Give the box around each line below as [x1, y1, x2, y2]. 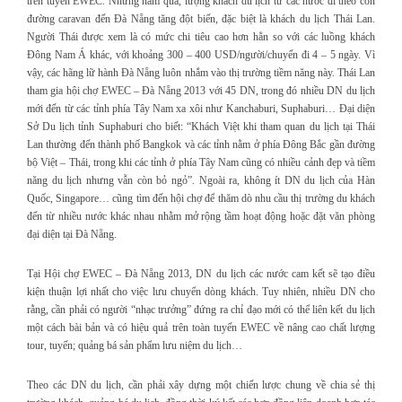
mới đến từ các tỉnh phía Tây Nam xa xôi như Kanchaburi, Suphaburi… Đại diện [27, 102, 375, 116]
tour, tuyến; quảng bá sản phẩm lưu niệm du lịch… [27, 339, 242, 353]
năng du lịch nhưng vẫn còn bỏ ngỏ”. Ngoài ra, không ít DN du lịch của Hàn [27, 174, 375, 188]
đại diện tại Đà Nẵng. [27, 228, 117, 241]
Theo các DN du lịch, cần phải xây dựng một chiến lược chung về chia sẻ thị [27, 379, 375, 392]
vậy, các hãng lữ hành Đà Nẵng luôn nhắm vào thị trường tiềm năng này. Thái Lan [27, 66, 375, 80]
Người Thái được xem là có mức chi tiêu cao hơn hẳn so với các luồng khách [27, 31, 375, 44]
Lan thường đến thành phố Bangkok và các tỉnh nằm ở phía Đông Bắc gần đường [27, 138, 375, 152]
